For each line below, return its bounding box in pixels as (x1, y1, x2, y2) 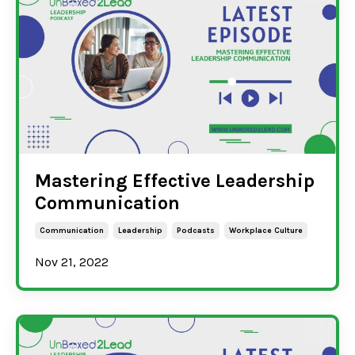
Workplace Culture (229, 225, 303, 235)
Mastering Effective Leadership (35, 169, 315, 192)
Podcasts (177, 225, 215, 235)
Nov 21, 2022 (35, 254, 109, 269)
